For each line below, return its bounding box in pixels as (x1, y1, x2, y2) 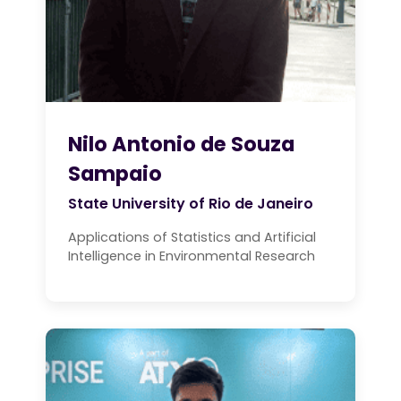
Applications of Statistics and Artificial (68, 227, 316, 246)
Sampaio (68, 158, 162, 188)
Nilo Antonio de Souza (68, 129, 294, 158)
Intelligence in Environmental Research (68, 246, 315, 265)
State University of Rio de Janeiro (68, 192, 313, 214)
